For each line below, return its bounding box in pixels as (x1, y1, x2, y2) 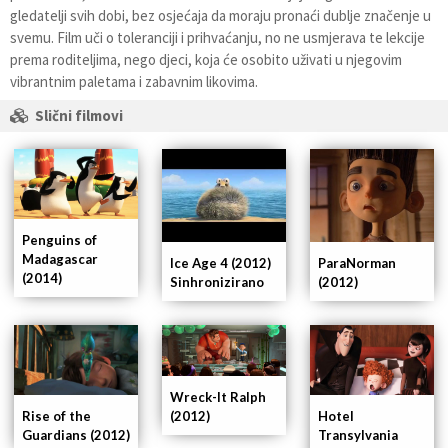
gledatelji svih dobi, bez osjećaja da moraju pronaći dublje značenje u (10, 5, 431, 25)
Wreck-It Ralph (170, 389, 266, 406)
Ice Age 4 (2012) (170, 255, 271, 272)
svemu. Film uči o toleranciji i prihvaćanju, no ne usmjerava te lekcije (10, 27, 425, 47)
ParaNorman (318, 255, 396, 272)
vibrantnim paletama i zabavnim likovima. (10, 71, 258, 91)
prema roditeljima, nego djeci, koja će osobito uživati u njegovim (10, 49, 402, 69)
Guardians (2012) (22, 426, 130, 443)
